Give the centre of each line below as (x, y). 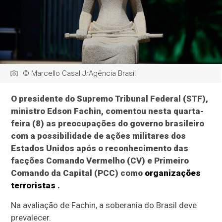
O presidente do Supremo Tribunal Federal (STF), (110, 99)
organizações (173, 173)
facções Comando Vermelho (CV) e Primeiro (100, 161)
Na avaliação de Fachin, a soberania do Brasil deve (104, 205)
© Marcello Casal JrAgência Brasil (80, 74)
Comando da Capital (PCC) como (78, 173)
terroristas (33, 186)
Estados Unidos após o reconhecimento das (100, 148)
